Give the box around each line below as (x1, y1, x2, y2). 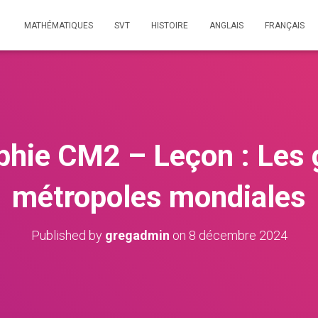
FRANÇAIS (265, 21, 305, 31)
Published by (31, 228, 105, 243)
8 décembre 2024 (188, 228, 287, 243)
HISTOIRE (151, 21, 188, 31)
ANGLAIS (209, 21, 243, 31)
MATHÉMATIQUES (24, 21, 93, 31)
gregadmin (104, 228, 170, 243)
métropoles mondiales (12, 180, 306, 214)
